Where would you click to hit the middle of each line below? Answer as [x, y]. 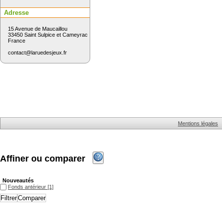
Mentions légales [198, 123]
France [17, 40]
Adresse [16, 12]
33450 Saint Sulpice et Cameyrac [48, 34]
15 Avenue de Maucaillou [38, 28]
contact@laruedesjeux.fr [37, 52]
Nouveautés [18, 180]
